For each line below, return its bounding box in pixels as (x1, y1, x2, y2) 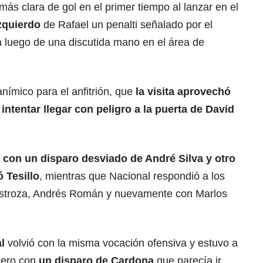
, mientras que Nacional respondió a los (39, 170, 225, 183)
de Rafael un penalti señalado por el (41, 19, 213, 31)
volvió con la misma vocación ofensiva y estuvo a (5, 237, 238, 249)
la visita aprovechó (136, 86, 231, 98)
